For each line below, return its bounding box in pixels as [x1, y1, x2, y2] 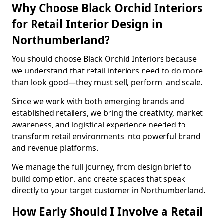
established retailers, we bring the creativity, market [12, 108, 203, 118]
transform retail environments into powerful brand [12, 131, 200, 142]
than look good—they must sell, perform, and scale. [12, 77, 202, 88]
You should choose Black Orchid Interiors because [12, 54, 197, 64]
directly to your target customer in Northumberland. [12, 185, 205, 196]
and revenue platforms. [12, 143, 98, 153]
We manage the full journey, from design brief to [12, 162, 191, 172]
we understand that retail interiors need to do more [12, 65, 203, 76]
